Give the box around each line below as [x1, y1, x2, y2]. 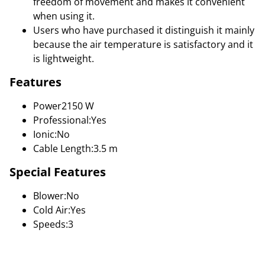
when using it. [33, 9, 95, 22]
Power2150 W [33, 99, 94, 112]
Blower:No [33, 189, 79, 202]
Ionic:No [33, 128, 70, 141]
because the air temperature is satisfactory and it [33, 38, 253, 51]
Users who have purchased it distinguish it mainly [33, 24, 254, 37]
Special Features [9, 164, 106, 180]
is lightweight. [33, 52, 94, 65]
